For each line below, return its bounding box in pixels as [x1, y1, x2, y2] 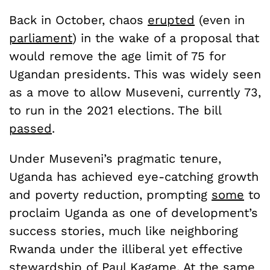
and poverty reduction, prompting [9, 187, 212, 202]
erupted [148, 12, 195, 27]
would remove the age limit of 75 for [9, 48, 226, 63]
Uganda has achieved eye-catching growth [9, 169, 259, 184]
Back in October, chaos [9, 12, 148, 27]
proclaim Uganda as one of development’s [9, 205, 258, 220]
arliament [17, 30, 72, 45]
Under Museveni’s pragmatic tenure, [9, 151, 221, 166]
